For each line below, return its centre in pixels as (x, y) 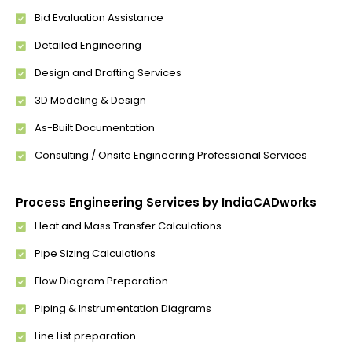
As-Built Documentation (95, 128)
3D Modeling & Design (90, 100)
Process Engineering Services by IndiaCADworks (166, 202)
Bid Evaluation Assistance (99, 18)
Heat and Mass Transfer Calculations (128, 226)
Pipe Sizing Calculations (95, 253)
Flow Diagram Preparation (101, 281)
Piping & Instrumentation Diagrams (123, 308)
